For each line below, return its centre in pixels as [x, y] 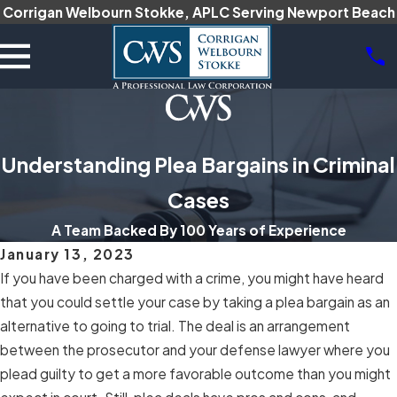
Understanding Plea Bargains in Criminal [198, 164]
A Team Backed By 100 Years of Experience [198, 230]
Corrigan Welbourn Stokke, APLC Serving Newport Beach [198, 12]
